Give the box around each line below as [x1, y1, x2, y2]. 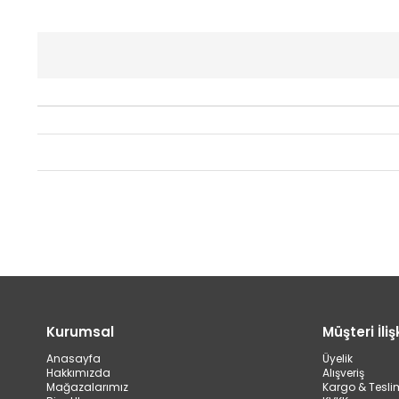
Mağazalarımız [46, 379, 128, 395]
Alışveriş [322, 364, 364, 380]
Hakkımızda [46, 364, 110, 380]
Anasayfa [46, 350, 101, 366]
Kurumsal [46, 322, 114, 341]
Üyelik [322, 350, 353, 366]
